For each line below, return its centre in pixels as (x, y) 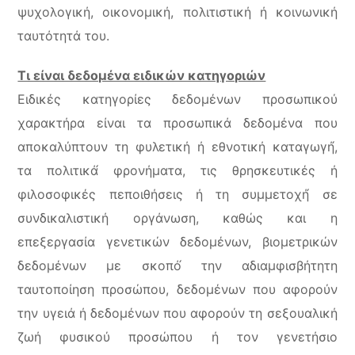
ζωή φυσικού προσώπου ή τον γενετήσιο (177, 337)
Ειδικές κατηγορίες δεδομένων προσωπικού (177, 99)
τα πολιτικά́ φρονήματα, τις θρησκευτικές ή (177, 170)
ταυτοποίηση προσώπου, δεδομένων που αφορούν (177, 289)
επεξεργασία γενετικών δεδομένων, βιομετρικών (177, 242)
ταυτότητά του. (64, 36)
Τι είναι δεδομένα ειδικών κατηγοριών (142, 75)
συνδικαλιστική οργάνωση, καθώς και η (177, 218)
